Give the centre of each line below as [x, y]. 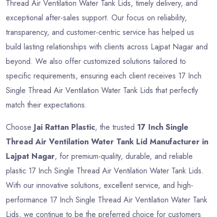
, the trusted [116, 127]
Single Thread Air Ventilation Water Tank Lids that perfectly [102, 90]
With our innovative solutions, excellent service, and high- [100, 185]
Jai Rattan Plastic [64, 127]
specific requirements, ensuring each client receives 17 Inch [104, 76]
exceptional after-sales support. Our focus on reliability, [96, 17]
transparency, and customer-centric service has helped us [100, 32]
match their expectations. [46, 105]
